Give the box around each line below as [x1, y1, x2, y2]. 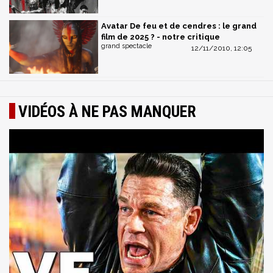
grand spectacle [101, 42, 152, 51]
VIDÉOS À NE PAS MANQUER [18, 102, 196, 121]
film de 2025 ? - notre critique [101, 32, 220, 42]
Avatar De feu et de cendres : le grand [101, 21, 257, 31]
